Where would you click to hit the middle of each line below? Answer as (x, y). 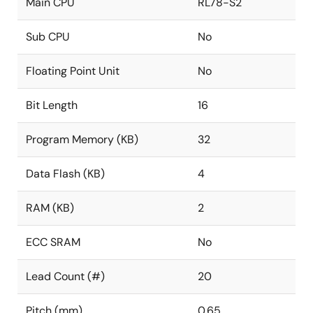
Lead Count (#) (65, 276)
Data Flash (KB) (65, 174)
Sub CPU (48, 37)
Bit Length (52, 105)
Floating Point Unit (73, 71)
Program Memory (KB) (82, 139)
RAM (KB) (50, 208)
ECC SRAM (53, 242)
